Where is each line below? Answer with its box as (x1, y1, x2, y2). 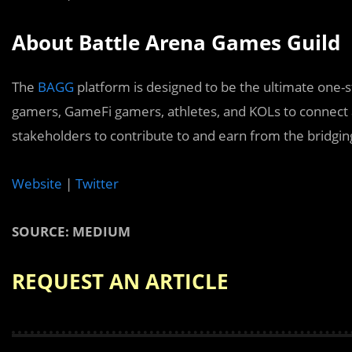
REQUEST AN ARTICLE (12, 267, 229, 295)
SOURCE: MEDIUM (12, 222, 130, 240)
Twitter (75, 174, 119, 192)
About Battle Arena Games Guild (12, 28, 340, 57)
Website (12, 174, 62, 192)
